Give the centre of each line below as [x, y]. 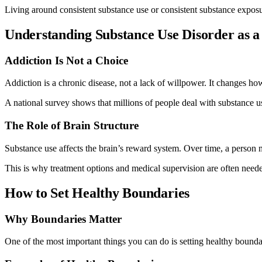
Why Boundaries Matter [63, 219]
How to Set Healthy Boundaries [97, 193]
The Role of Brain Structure [72, 125]
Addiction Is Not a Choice [66, 60]
